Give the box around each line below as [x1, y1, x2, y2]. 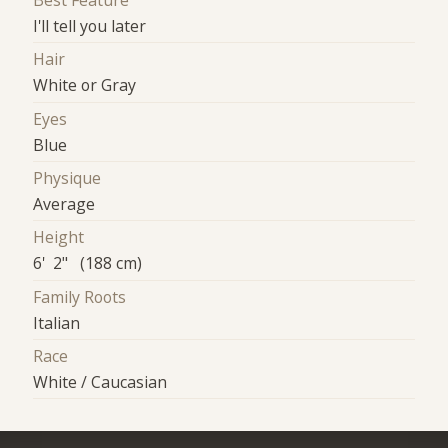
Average [33, 193, 96, 216]
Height [33, 226, 85, 249]
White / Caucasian [33, 371, 168, 394]
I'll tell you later [33, 15, 147, 38]
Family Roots [33, 285, 127, 308]
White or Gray [33, 74, 137, 97]
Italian [33, 311, 81, 334]
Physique [33, 167, 102, 190]
